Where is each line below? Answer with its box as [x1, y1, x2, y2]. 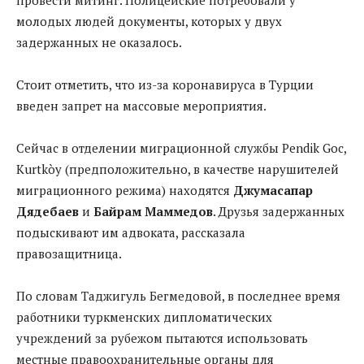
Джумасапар [233, 181, 313, 198]
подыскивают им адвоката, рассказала [16, 223, 245, 240]
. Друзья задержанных [213, 202, 344, 219]
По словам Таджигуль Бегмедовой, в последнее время [16, 287, 340, 304]
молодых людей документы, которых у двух [16, 12, 282, 29]
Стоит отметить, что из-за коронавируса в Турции [16, 76, 314, 93]
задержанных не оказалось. [16, 33, 182, 50]
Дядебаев [16, 202, 79, 219]
